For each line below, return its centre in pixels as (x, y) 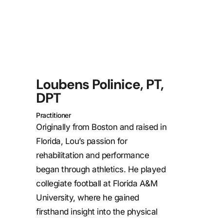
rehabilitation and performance (92, 155)
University (54, 197)
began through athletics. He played (101, 169)
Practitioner (53, 115)
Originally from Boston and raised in (101, 127)
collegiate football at (74, 183)
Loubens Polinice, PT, (100, 84)
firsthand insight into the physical (97, 211)
